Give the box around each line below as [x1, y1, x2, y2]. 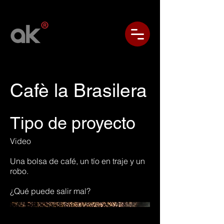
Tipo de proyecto [10, 113, 135, 133]
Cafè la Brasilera [10, 80, 147, 101]
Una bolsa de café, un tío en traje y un [10, 156, 145, 166]
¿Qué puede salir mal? [10, 186, 90, 196]
